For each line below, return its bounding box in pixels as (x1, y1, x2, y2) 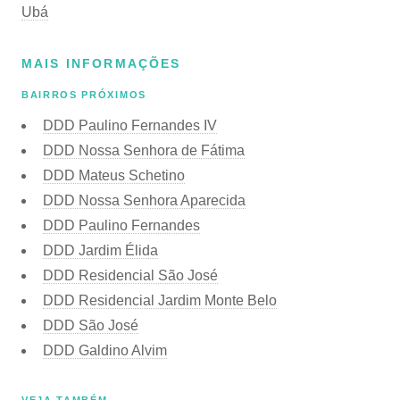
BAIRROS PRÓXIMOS (21, 89, 146, 101)
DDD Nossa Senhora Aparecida (43, 192, 246, 208)
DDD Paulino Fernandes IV (43, 117, 217, 133)
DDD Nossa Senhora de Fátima (43, 142, 245, 158)
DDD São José (43, 317, 138, 333)
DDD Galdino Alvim (43, 342, 167, 358)
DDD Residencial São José (43, 267, 218, 283)
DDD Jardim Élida (43, 242, 158, 258)
